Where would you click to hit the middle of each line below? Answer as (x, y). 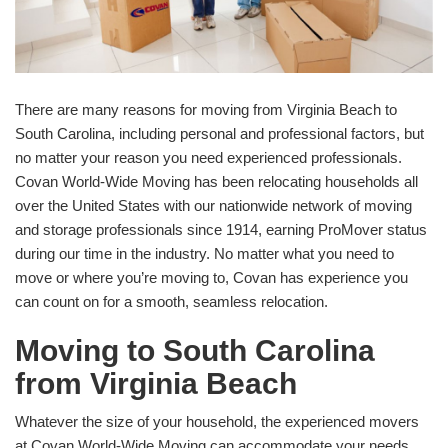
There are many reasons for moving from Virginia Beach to (206, 109)
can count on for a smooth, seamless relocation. (171, 301)
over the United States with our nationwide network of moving (213, 205)
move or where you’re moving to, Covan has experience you (211, 277)
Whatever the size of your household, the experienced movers (217, 421)
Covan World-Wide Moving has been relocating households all (216, 181)
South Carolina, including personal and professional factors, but (219, 133)
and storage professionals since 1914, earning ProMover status (221, 229)
